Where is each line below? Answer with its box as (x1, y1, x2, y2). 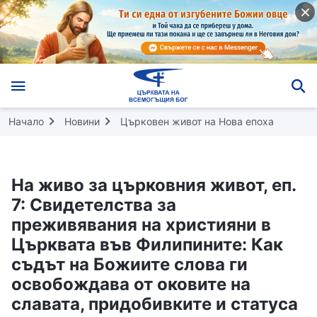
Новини (64, 115, 100, 127)
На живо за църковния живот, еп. (11, 174, 296, 195)
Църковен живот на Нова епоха (120, 115, 274, 127)
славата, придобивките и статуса (11, 293, 298, 314)
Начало (8, 115, 44, 127)
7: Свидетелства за (11, 194, 176, 215)
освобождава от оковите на (11, 273, 250, 294)
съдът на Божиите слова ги (11, 253, 248, 275)
